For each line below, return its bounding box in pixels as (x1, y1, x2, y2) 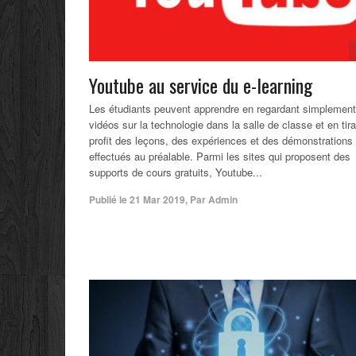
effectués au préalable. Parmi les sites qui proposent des (89, 149, 350, 164)
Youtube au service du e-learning (89, 71, 312, 100)
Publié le (89, 192, 127, 207)
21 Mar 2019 (130, 192, 185, 207)
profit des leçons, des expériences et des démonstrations (89, 133, 353, 149)
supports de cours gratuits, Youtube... (89, 164, 262, 180)
